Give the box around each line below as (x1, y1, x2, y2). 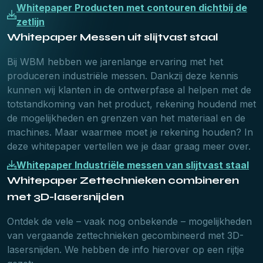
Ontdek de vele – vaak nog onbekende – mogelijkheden (7, 215, 252, 227)
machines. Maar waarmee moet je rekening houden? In (7, 126, 253, 138)
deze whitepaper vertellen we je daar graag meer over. (7, 140, 251, 152)
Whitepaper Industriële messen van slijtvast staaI (16, 159, 249, 171)
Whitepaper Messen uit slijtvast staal (7, 31, 218, 43)
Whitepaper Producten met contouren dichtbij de (16, 2, 247, 14)
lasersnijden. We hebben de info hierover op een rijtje (7, 244, 244, 255)
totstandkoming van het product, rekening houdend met (7, 98, 256, 110)
